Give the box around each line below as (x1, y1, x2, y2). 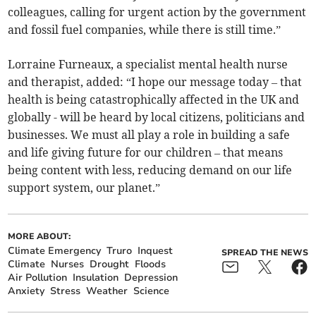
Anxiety (8, 284, 45, 298)
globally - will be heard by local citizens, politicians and (8, 109, 305, 124)
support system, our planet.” (8, 180, 161, 195)
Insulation (73, 270, 119, 284)
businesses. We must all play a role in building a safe (8, 127, 291, 142)
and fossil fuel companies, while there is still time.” (8, 22, 281, 37)
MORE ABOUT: (8, 230, 71, 242)
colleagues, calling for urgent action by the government (8, 4, 307, 19)
